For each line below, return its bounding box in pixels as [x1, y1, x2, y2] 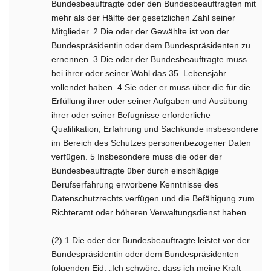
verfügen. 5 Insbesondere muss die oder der [51, 152, 223, 162]
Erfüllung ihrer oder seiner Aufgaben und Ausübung [51, 96, 248, 106]
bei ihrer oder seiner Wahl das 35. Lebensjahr [51, 68, 227, 78]
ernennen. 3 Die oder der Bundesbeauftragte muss [51, 54, 247, 64]
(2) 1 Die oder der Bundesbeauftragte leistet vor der [51, 235, 250, 245]
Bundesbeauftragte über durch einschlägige [51, 166, 220, 175]
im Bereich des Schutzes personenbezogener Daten [51, 138, 252, 148]
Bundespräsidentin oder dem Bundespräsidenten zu [51, 41, 251, 50]
